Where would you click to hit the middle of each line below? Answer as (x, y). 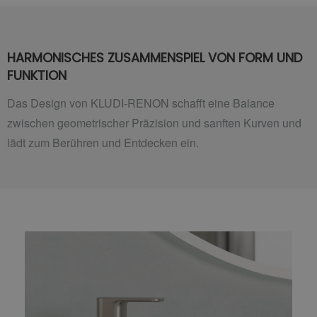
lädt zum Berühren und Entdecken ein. (103, 143)
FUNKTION (37, 75)
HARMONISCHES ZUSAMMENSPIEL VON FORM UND (155, 57)
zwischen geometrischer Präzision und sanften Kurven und (154, 123)
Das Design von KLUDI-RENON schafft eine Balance (141, 103)
